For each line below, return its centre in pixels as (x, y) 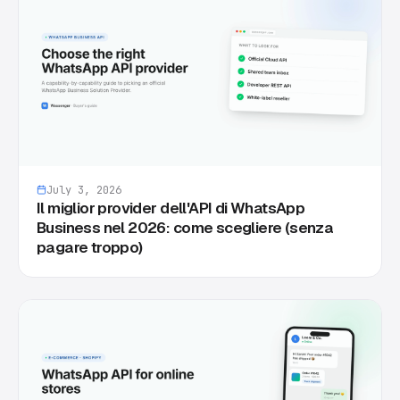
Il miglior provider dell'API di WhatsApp (171, 208)
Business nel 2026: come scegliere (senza (185, 227)
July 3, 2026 (84, 190)
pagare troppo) (90, 247)
